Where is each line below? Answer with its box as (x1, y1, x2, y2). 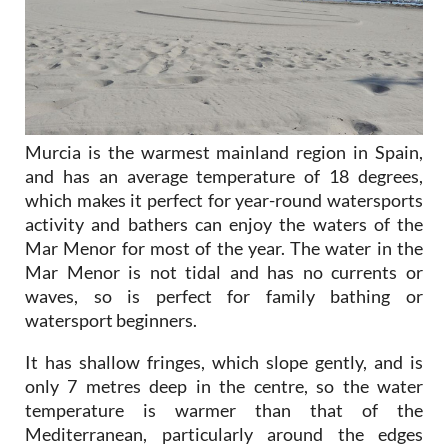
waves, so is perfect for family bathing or (25, 284, 423, 307)
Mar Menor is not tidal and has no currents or (25, 260, 423, 283)
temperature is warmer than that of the (25, 398, 423, 421)
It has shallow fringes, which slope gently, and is (25, 350, 423, 373)
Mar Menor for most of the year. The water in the (25, 236, 423, 259)
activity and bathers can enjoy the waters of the (25, 212, 423, 235)
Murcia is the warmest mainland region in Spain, (25, 140, 423, 163)
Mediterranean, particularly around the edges (25, 422, 423, 445)
